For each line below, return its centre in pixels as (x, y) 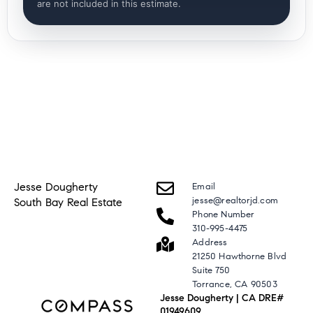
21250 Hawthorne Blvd (240, 257)
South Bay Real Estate (68, 203)
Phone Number (224, 215)
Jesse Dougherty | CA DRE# (222, 298)
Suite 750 (211, 271)
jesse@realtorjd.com (235, 201)
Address (210, 243)
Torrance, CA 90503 (235, 285)
